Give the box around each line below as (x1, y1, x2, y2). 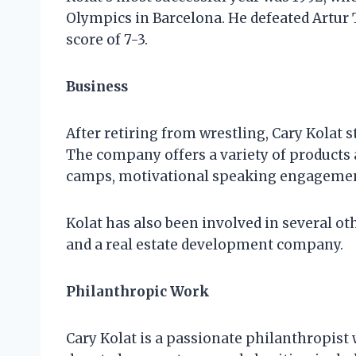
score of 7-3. (66, 31, 148, 49)
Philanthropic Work (66, 283, 210, 301)
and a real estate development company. (66, 236, 343, 254)
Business (66, 78, 128, 96)
